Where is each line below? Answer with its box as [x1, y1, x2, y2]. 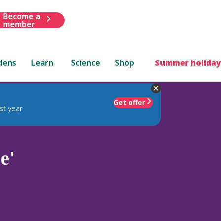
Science [71, 57, 101, 68]
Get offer [113, 97, 145, 107]
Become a [2, 10, 40, 22]
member [2, 18, 35, 30]
